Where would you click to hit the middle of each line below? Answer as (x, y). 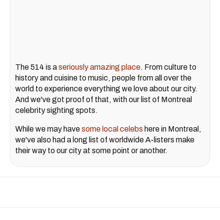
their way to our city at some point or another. (91, 151)
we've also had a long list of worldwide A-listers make (105, 140)
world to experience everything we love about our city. (106, 89)
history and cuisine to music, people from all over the (103, 78)
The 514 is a (37, 67)
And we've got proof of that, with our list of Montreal (104, 100)
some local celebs (112, 129)
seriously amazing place (99, 67)
